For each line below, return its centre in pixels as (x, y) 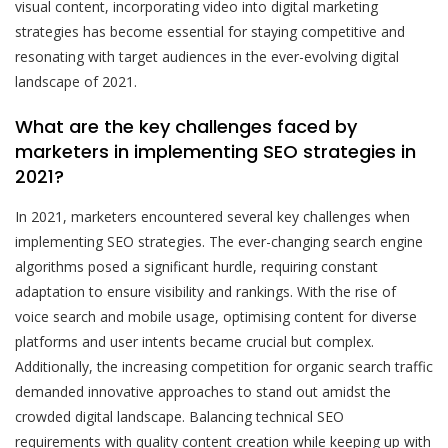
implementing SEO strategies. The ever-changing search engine (219, 242)
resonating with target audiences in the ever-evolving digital (207, 57)
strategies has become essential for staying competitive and (210, 32)
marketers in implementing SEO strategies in (215, 152)
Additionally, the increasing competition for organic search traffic (224, 367)
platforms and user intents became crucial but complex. (194, 342)
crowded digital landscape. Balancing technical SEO (179, 417)
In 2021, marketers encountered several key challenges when (212, 217)
